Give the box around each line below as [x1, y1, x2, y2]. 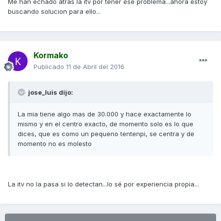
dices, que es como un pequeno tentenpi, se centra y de [18, 130, 194, 138]
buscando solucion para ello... [8, 7, 101, 16]
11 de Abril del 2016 [66, 63, 124, 71]
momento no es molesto [18, 140, 92, 148]
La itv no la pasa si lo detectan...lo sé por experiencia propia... [8, 180, 199, 188]
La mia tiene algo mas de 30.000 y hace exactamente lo [18, 110, 191, 118]
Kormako [34, 50, 68, 61]
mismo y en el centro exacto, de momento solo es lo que [18, 120, 193, 128]
